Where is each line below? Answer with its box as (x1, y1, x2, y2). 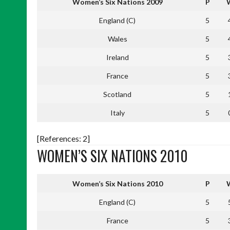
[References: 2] (37, 133, 90, 143)
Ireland (106, 52, 129, 62)
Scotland (103, 89, 131, 99)
